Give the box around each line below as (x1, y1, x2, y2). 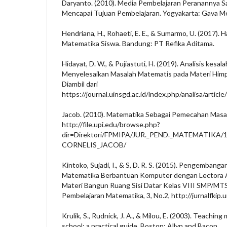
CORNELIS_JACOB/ (62, 140, 126, 149)
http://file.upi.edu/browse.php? (62, 120, 160, 129)
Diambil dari (62, 79, 98, 88)
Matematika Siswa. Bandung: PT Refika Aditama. (62, 39, 214, 48)
